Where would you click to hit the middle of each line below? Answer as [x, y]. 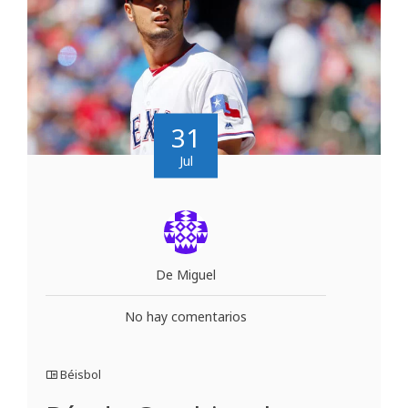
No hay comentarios [186, 316]
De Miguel [186, 274]
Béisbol [81, 374]
